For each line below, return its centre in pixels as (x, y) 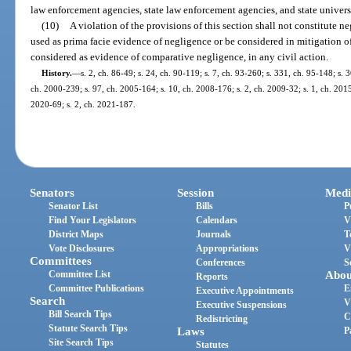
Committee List (80, 275)
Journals (214, 235)
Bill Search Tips (81, 315)
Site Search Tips (81, 343)
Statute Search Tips (89, 329)
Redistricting (222, 319)
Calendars (217, 221)
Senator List (74, 206)
